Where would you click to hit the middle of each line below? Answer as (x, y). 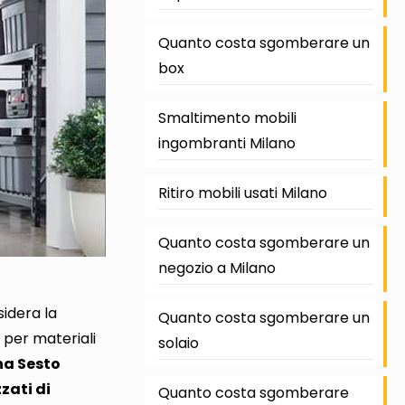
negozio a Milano (217, 268)
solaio (178, 343)
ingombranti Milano (226, 143)
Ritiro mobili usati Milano (242, 193)
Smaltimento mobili (227, 118)
